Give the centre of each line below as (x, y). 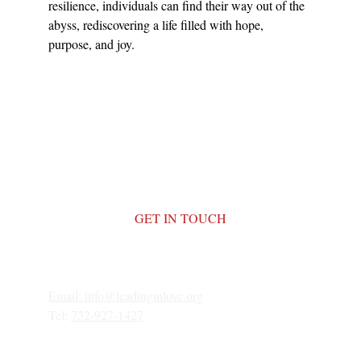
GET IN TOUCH (180, 218)
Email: (66, 295)
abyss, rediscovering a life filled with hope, (158, 25)
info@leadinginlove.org (144, 295)
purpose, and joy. (91, 44)
